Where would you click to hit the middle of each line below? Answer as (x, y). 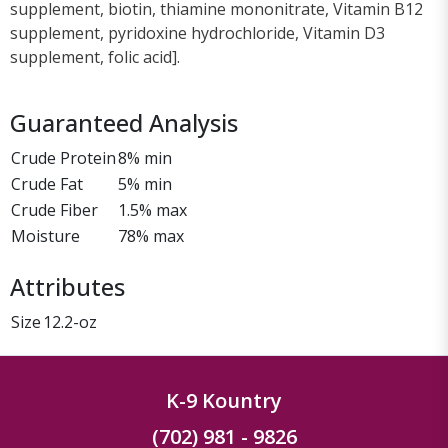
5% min (145, 183)
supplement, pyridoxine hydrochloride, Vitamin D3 (197, 32)
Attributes (67, 286)
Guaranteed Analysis (124, 122)
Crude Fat (47, 183)
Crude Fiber (54, 209)
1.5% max (152, 209)
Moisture (45, 235)
